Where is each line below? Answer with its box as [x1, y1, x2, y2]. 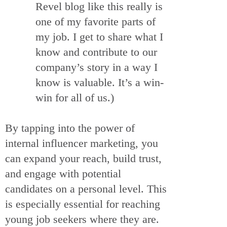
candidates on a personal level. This [5, 182, 167, 196]
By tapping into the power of [5, 122, 135, 135]
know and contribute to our [35, 46, 157, 59]
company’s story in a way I [35, 61, 158, 74]
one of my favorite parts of [35, 15, 156, 28]
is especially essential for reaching [5, 198, 160, 211]
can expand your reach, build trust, [5, 152, 162, 165]
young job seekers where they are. [5, 213, 162, 226]
